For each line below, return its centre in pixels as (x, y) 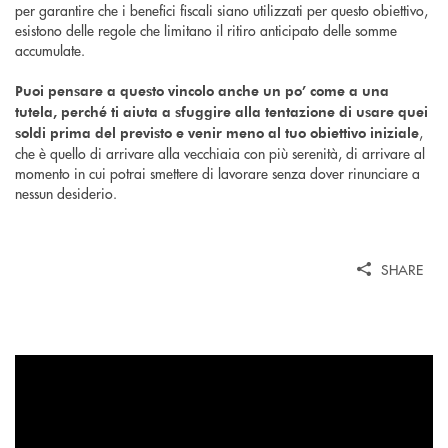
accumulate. (50, 49)
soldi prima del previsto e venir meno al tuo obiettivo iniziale (217, 132)
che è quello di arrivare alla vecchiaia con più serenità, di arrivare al (220, 152)
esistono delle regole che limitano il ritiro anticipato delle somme (206, 29)
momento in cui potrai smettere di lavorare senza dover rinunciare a (217, 172)
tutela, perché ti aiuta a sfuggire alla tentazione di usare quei (221, 111)
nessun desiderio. (66, 192)
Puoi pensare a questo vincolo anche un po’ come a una (202, 90)
